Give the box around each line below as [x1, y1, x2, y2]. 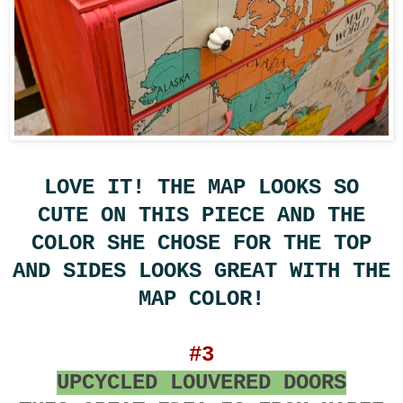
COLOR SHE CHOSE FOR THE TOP [31, 230, 372, 255]
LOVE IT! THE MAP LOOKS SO [44, 175, 359, 200]
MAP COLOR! [139, 286, 264, 311]
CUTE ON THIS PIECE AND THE [38, 202, 365, 228]
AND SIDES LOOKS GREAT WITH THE [13, 258, 390, 283]
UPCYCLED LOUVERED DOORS [57, 370, 346, 395]
